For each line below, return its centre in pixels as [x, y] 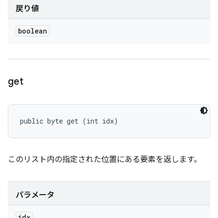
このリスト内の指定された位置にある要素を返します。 [105, 160]
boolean [33, 31]
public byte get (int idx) [69, 121]
